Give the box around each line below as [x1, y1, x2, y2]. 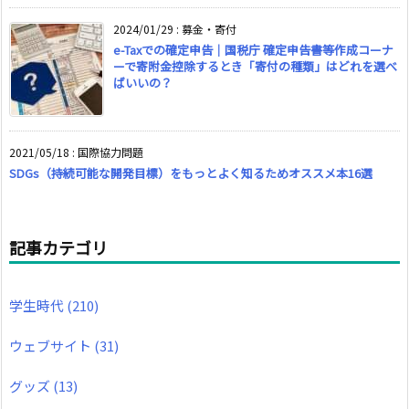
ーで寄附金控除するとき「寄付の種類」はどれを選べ [113, 58, 397, 75]
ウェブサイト [9, 336, 94, 355]
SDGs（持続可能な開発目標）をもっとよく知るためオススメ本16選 [9, 164, 372, 182]
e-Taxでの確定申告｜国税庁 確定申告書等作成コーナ [113, 41, 393, 58]
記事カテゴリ [9, 236, 108, 259]
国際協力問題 [78, 144, 143, 160]
